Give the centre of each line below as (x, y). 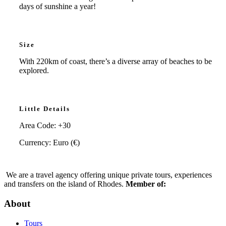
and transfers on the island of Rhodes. (65, 184)
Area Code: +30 (45, 126)
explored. (34, 71)
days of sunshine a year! (58, 7)
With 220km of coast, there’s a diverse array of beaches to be (116, 62)
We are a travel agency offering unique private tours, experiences (109, 175)
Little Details (45, 109)
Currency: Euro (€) (49, 143)
